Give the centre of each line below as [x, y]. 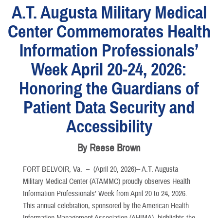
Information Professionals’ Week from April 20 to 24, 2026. [105, 193]
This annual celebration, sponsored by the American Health [106, 206]
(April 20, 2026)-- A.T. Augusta [136, 169]
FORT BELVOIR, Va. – [58, 169]
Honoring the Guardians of [109, 89]
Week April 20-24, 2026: [109, 70]
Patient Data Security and [109, 108]
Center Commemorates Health [109, 32]
